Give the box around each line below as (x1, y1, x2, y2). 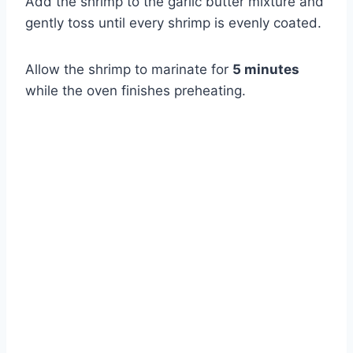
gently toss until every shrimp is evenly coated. (25, 15, 321, 32)
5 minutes (232, 61, 299, 78)
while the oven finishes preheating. (25, 83, 246, 99)
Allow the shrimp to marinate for (25, 61, 232, 78)
